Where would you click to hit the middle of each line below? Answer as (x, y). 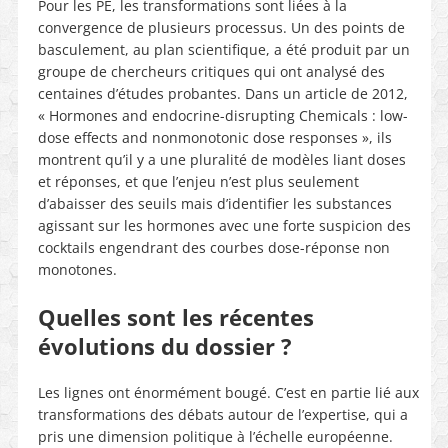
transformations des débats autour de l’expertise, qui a (222, 415)
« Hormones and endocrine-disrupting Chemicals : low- (222, 116)
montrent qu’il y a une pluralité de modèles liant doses (221, 160)
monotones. (77, 270)
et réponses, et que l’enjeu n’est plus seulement (198, 182)
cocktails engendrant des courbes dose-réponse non (213, 248)
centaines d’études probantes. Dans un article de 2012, (222, 94)
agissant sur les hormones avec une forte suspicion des (224, 226)
